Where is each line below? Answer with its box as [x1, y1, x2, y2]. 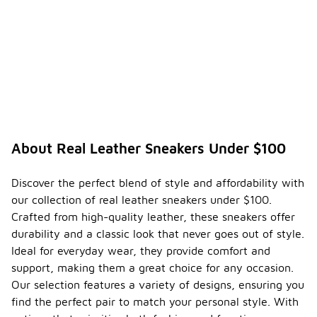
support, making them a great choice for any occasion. [11, 261, 294, 274]
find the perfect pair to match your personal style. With [11, 295, 299, 308]
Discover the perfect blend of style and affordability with [11, 176, 304, 189]
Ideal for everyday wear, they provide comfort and [11, 244, 270, 257]
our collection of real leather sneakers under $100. [11, 193, 272, 206]
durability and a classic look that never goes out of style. [11, 227, 304, 240]
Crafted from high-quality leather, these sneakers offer [11, 210, 295, 223]
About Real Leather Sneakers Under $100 [11, 140, 286, 156]
